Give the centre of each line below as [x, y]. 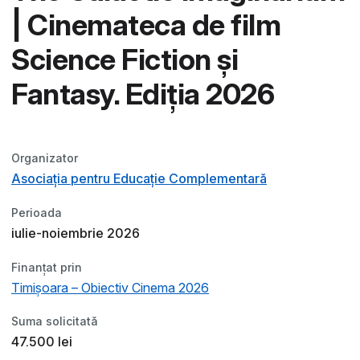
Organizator [45, 157]
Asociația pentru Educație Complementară [139, 178]
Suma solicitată [55, 321]
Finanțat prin [47, 267]
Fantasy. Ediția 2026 [143, 94]
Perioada [37, 212]
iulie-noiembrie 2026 [76, 233]
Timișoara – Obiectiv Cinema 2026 [110, 287]
